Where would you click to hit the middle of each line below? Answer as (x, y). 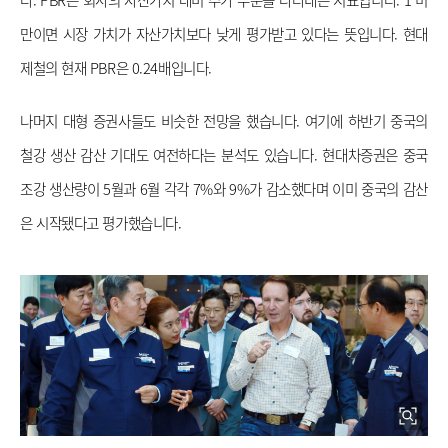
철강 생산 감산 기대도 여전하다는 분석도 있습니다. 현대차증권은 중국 (224, 154)
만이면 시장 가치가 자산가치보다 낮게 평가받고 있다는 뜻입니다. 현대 (224, 33)
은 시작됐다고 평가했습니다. (102, 222)
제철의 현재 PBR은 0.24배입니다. (118, 67)
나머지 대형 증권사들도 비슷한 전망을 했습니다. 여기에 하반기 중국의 (224, 120)
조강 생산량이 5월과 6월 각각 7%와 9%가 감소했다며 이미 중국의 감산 (224, 188)
